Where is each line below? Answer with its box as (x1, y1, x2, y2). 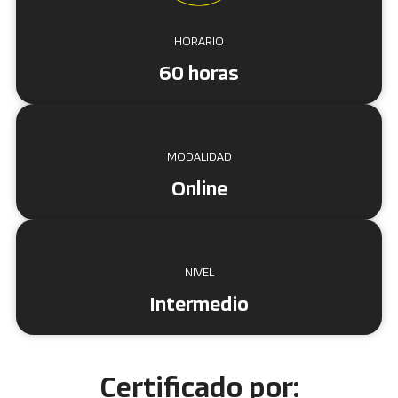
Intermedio (149, 295, 249, 316)
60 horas (159, 64, 239, 85)
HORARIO (174, 36, 224, 49)
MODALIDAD (166, 152, 232, 164)
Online (171, 179, 227, 201)
